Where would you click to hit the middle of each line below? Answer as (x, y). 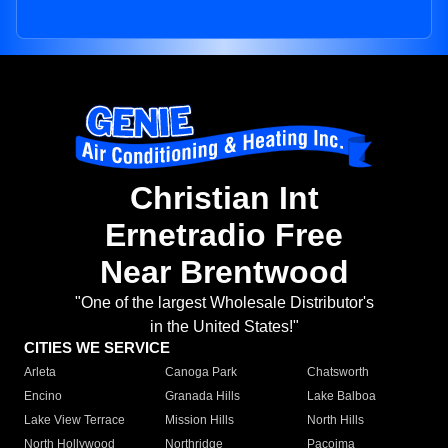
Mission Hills (200, 420)
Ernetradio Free (224, 235)
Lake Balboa (341, 396)
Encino (43, 396)
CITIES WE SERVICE (97, 348)
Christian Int (224, 198)
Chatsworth (337, 372)
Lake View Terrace (74, 420)
